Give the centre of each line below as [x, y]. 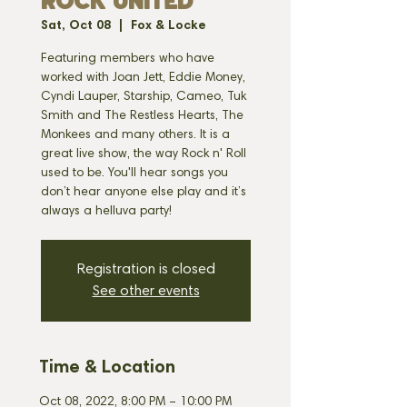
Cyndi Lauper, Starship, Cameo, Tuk [144, 97]
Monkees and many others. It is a [135, 135]
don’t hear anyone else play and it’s [144, 193]
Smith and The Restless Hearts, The [142, 116]
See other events [146, 292]
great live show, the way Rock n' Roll [144, 154]
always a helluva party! [106, 212]
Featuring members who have [128, 59]
